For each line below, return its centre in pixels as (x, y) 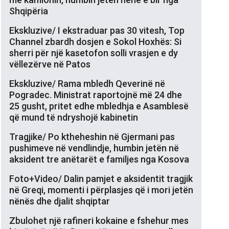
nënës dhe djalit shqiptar (60, 201)
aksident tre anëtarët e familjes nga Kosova (99, 159)
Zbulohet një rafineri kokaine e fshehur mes (99, 220)
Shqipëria (29, 11)
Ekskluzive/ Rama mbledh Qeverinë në (87, 83)
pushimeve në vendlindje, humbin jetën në (94, 148)
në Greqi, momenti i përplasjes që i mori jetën (101, 190)
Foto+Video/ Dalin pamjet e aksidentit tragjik (101, 178)
